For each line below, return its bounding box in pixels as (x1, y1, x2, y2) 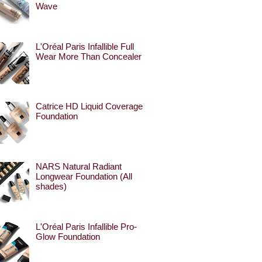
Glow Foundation (35, 232, 100, 242)
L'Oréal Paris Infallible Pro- (35, 222, 137, 232)
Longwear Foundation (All (35, 172, 132, 182)
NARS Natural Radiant (35, 162, 122, 172)
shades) (35, 182, 67, 192)
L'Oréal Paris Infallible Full (35, 42, 134, 51)
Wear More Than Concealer (35, 51, 142, 61)
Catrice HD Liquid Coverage (35, 102, 143, 112)
